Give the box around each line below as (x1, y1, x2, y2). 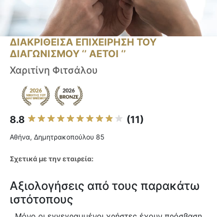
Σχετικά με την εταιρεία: (10, 155, 93, 163)
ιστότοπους (10, 192, 73, 207)
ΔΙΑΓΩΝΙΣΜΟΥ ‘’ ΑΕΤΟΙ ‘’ (10, 48, 126, 60)
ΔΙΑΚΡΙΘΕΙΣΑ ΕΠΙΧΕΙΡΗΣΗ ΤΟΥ (10, 36, 156, 48)
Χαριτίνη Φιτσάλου (10, 64, 98, 77)
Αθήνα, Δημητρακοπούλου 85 (10, 133, 105, 141)
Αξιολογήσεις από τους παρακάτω (10, 179, 200, 193)
